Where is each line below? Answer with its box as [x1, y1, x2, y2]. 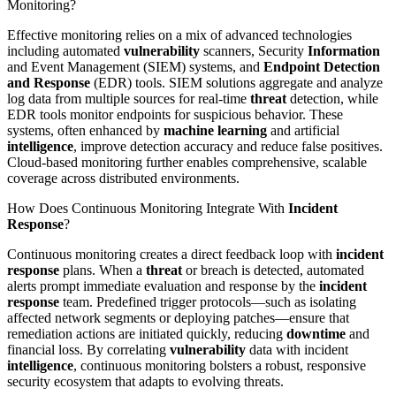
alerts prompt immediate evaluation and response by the [7, 278, 319, 293]
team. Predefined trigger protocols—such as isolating [59, 293, 356, 309]
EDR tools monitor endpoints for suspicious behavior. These [7, 106, 343, 122]
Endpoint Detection [263, 58, 380, 74]
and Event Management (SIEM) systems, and [7, 58, 263, 74]
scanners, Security [200, 42, 308, 58]
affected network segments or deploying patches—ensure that [7, 309, 349, 325]
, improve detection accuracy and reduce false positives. [73, 138, 383, 154]
